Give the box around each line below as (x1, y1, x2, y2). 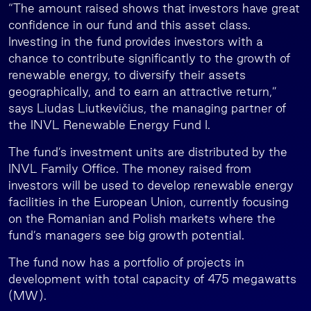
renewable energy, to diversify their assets (8, 68, 246, 81)
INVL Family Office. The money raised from (8, 162, 251, 175)
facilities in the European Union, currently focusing (8, 195, 289, 208)
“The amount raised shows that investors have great (8, 1, 300, 15)
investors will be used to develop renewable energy (8, 178, 294, 192)
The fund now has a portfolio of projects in (8, 255, 244, 269)
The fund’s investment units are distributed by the (8, 145, 287, 158)
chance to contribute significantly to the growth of (8, 51, 290, 65)
